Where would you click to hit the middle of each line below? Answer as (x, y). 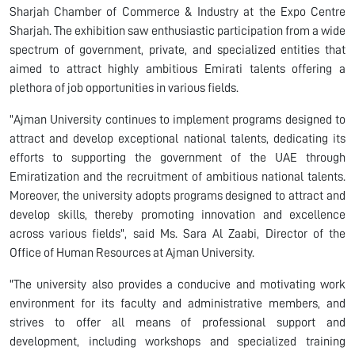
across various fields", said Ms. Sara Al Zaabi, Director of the (177, 233)
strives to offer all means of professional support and (177, 322)
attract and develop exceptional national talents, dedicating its (177, 138)
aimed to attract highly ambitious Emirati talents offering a (177, 69)
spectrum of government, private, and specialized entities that (177, 50)
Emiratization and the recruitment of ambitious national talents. (177, 176)
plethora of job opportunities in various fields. (124, 88)
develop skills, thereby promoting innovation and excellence (177, 214)
